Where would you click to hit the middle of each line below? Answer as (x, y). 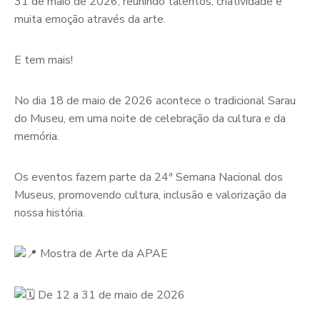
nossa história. (50, 213)
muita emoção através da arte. (90, 19)
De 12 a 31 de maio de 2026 (110, 295)
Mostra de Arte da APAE (102, 254)
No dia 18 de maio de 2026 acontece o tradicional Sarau (155, 101)
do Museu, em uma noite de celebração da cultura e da (150, 119)
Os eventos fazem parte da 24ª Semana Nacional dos (149, 177)
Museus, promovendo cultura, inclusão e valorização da (150, 195)
